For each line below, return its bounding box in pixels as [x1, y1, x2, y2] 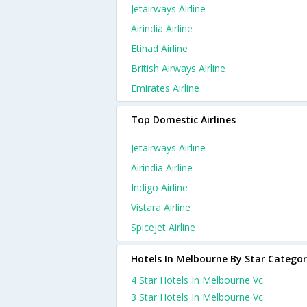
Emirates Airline [131, 82, 199, 95]
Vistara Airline [131, 201, 191, 214]
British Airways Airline [131, 62, 225, 75]
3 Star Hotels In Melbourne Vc [131, 291, 263, 304]
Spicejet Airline [131, 221, 195, 234]
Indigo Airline [131, 181, 188, 194]
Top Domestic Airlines [131, 113, 236, 126]
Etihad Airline [131, 42, 188, 55]
